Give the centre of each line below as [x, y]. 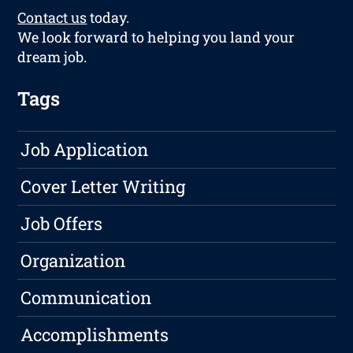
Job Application [85, 150]
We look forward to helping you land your [156, 37]
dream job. [52, 57]
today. [108, 18]
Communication [86, 298]
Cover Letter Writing [103, 187]
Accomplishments [95, 335]
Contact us [52, 18]
